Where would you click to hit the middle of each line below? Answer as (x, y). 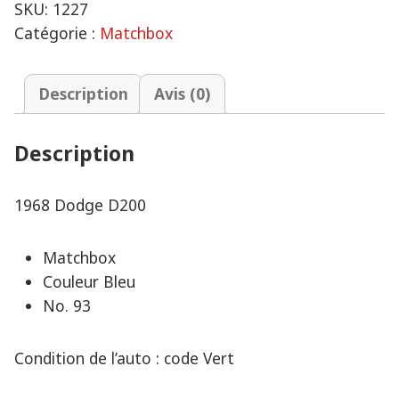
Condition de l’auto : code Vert (124, 358)
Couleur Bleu (89, 281)
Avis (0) (182, 93)
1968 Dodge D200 (80, 204)
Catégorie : (57, 33)
